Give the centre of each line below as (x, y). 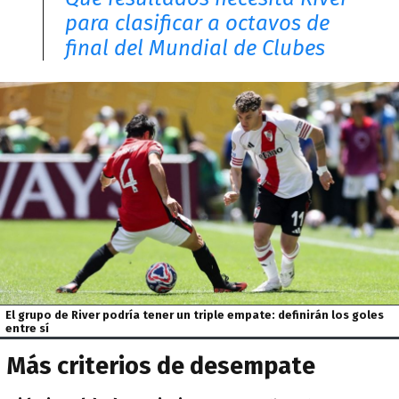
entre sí (29, 328)
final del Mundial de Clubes (195, 48)
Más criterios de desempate (161, 366)
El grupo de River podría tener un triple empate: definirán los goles (195, 314)
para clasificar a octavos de (197, 23)
